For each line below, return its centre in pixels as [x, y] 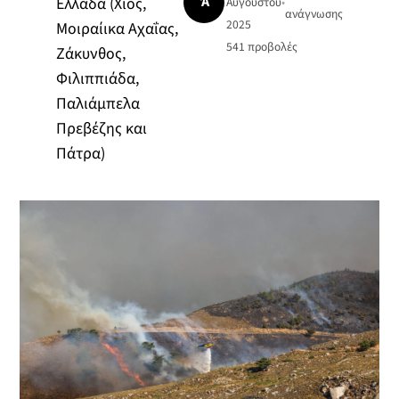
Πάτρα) [80, 153]
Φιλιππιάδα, [97, 78]
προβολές [272, 47]
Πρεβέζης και [101, 128]
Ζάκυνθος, [90, 53]
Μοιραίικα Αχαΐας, [117, 28]
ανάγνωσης [314, 13]
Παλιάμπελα [98, 103]
